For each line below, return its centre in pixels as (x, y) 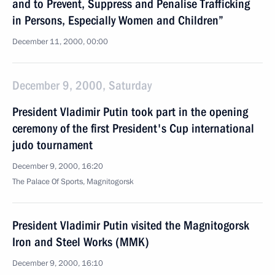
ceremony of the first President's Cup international (133, 128)
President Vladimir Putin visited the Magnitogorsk (131, 225)
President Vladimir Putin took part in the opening (130, 112)
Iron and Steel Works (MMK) (81, 242)
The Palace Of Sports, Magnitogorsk (73, 182)
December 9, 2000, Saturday (82, 85)
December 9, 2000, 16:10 (58, 263)
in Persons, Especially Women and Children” (118, 20)
